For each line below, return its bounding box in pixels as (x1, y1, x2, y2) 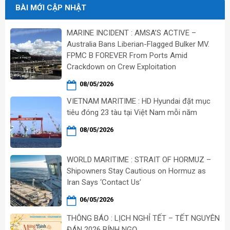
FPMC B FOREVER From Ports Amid (67, 51, 187, 61)
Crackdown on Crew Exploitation (67, 62, 176, 72)
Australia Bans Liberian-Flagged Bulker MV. (67, 40, 209, 49)
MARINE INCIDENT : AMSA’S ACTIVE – (67, 28, 196, 38)
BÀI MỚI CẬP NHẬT (15, 3, 86, 13)
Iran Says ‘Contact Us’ (67, 178, 141, 187)
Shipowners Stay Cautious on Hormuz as (67, 166, 206, 176)
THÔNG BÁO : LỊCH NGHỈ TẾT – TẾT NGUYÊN (67, 214, 220, 223)
